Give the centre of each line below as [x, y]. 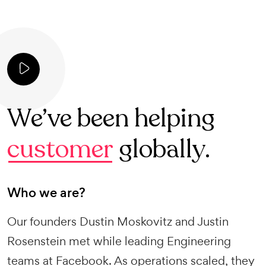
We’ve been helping [111, 118]
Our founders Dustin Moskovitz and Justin [118, 221]
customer [60, 149]
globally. [162, 149]
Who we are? [46, 193]
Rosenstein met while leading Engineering [119, 241]
